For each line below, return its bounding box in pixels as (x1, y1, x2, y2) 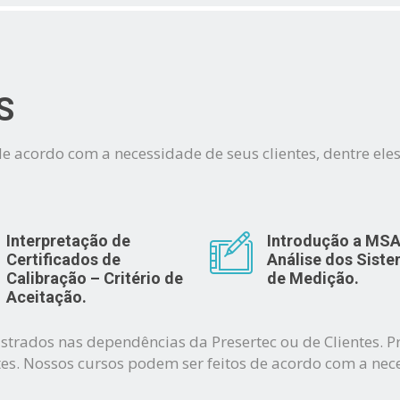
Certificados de (5, 250, 121, 269)
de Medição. (267, 269, 359, 287)
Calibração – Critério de (5, 269, 183, 287)
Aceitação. (5, 287, 87, 306)
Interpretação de (5, 231, 130, 250)
